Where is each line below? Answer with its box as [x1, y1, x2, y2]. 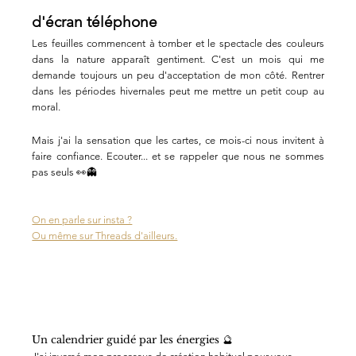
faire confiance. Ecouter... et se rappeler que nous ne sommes [32, 150, 324, 163]
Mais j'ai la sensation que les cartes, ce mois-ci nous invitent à [32, 134, 324, 147]
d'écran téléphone [32, 13, 158, 32]
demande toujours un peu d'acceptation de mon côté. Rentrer [32, 69, 324, 82]
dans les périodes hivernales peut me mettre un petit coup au [32, 85, 324, 98]
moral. [32, 101, 61, 114]
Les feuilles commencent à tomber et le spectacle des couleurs [32, 37, 324, 50]
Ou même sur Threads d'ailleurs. [32, 230, 178, 242]
